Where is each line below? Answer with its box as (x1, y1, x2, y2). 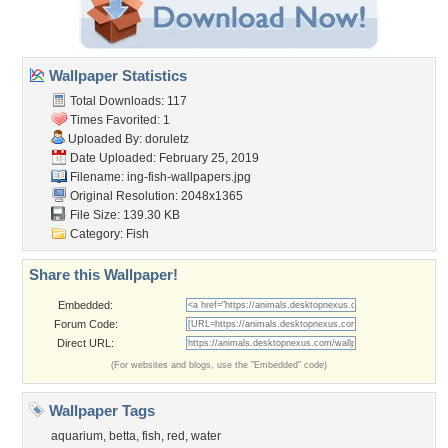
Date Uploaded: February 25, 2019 (67, 151, 259, 165)
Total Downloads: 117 (67, 94, 187, 108)
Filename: (67, 170, 127, 184)
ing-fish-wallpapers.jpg (127, 170, 251, 184)
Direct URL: (57, 337, 114, 349)
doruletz (145, 132, 189, 146)
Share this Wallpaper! (29, 266, 178, 283)
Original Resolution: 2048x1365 (67, 189, 243, 203)
